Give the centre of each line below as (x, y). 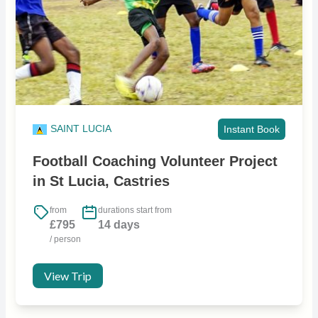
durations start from (135, 210)
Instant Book (252, 130)
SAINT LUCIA (81, 129)
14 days (119, 225)
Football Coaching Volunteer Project (155, 161)
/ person (65, 240)
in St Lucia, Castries (101, 181)
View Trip (67, 276)
